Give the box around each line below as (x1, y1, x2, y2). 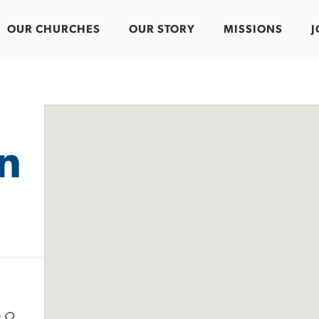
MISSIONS (224, 23, 283, 36)
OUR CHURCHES (7, 23, 100, 36)
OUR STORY (129, 23, 195, 36)
